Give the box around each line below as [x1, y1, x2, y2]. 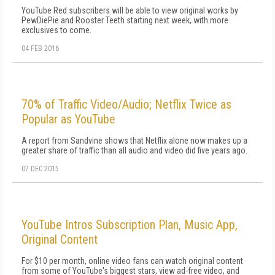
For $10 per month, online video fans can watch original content [21, 256, 243, 266]
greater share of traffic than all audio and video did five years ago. [21, 145, 247, 155]
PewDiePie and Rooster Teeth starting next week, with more [21, 15, 228, 25]
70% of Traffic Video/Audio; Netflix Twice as [21, 97, 231, 112]
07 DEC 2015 [21, 165, 59, 173]
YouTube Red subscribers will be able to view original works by [21, 6, 238, 15]
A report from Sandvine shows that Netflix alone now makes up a [21, 136, 247, 145]
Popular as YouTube [21, 112, 115, 126]
